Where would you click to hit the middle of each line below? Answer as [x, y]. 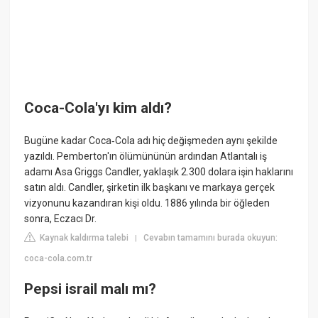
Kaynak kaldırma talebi [83, 237]
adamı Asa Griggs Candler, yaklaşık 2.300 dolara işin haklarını [159, 171]
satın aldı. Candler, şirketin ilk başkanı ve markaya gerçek [150, 187]
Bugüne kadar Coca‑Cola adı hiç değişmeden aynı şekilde [151, 140]
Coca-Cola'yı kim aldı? [98, 108]
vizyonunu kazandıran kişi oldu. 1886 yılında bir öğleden [147, 203]
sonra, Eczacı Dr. [61, 218]
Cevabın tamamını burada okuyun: [211, 237]
